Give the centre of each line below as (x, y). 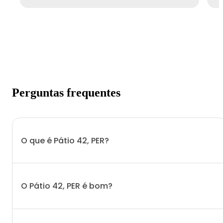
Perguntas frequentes (66, 92)
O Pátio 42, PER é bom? (67, 186)
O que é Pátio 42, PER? (65, 140)
